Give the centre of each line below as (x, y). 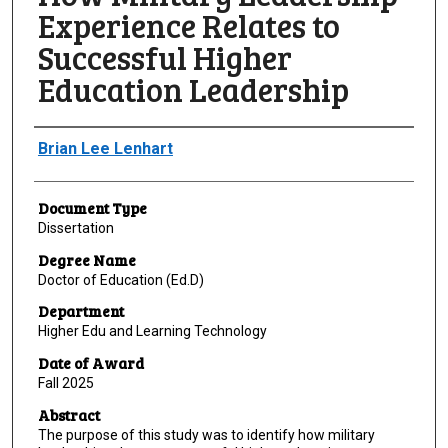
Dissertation (75, 228)
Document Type (92, 208)
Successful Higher (164, 58)
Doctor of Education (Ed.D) (120, 279)
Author (58, 142)
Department (80, 311)
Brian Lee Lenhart (105, 149)
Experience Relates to (188, 26)
